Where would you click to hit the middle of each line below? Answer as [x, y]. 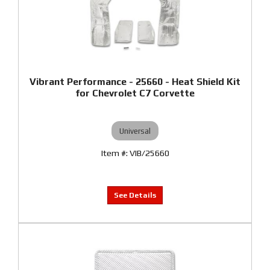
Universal [135, 131]
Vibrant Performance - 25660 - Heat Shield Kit [135, 82]
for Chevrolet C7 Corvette [135, 93]
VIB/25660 [149, 153]
